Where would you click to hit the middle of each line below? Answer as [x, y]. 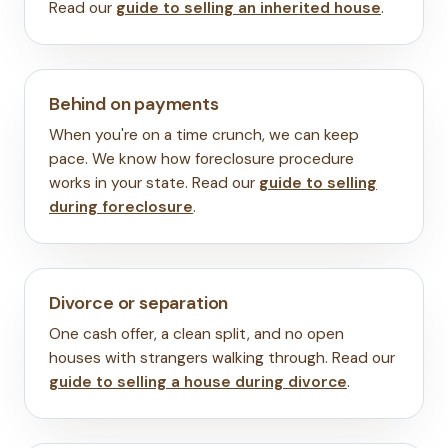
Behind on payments [134, 103]
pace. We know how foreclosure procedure [201, 158]
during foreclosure [121, 206]
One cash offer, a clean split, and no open [196, 333]
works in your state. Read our [154, 182]
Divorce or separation [139, 302]
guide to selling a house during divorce [198, 381]
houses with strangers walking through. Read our [222, 357]
